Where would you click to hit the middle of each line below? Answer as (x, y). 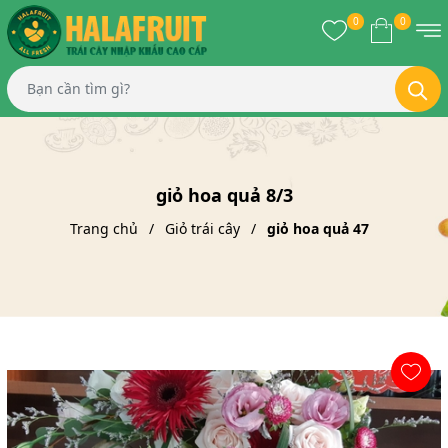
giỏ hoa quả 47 (317, 229)
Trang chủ (103, 229)
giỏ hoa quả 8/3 (224, 195)
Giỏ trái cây (202, 229)
